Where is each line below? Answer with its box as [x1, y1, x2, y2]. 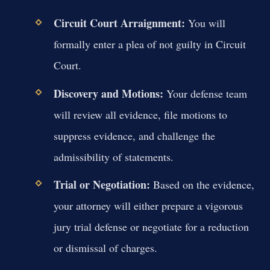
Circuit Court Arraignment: [53, 15, 185, 31]
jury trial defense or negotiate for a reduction [53, 219, 249, 234]
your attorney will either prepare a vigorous [53, 198, 243, 213]
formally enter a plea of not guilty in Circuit [53, 37, 246, 52]
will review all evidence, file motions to [53, 107, 227, 122]
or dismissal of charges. [53, 240, 157, 255]
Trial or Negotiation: [53, 176, 150, 192]
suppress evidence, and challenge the [53, 128, 215, 143]
